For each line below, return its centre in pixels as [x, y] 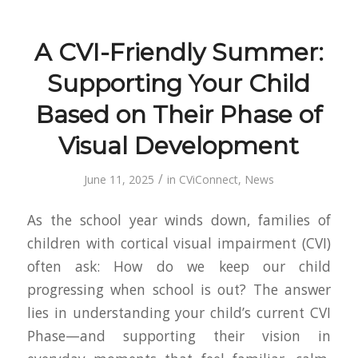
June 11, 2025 [119, 179]
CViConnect [208, 179]
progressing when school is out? [137, 290]
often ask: [70, 267]
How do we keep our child [223, 267]
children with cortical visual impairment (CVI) [179, 244]
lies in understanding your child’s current [169, 313]
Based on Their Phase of [179, 114]
